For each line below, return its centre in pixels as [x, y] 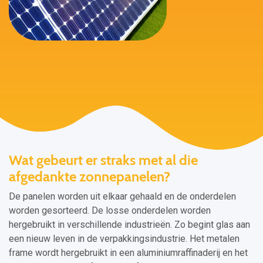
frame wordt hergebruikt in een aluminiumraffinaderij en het [128, 253]
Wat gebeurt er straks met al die [103, 160]
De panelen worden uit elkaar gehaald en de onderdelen [122, 196]
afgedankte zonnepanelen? [90, 176]
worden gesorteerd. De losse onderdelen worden [110, 210]
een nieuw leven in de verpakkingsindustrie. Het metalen [124, 239]
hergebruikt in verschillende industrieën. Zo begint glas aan [129, 225]
